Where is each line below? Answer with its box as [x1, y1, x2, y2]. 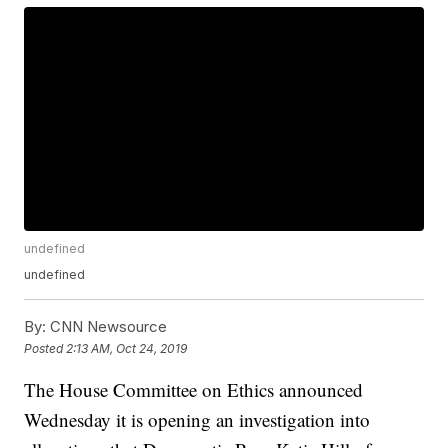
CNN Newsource [46, 317, 168, 337]
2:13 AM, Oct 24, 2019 [66, 340, 188, 356]
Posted [24, 340, 67, 356]
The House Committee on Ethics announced [24, 377, 364, 403]
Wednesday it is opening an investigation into [24, 407, 371, 433]
